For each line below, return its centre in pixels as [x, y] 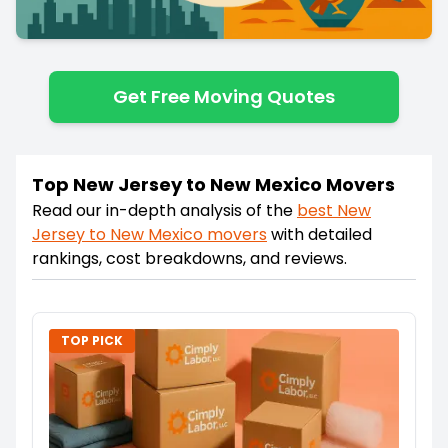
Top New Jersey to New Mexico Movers [213, 184]
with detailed [321, 234]
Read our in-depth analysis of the [162, 210]
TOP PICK [92, 340]
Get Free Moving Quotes [224, 96]
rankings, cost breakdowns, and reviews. [189, 258]
